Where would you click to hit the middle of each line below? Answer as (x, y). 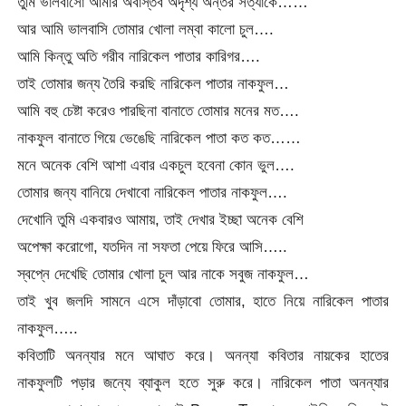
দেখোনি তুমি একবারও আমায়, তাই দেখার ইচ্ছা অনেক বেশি (161, 219)
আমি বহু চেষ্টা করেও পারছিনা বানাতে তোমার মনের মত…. (159, 110)
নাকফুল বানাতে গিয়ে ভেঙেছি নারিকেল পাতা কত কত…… (159, 137)
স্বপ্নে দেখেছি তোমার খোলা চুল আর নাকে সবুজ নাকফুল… (164, 273)
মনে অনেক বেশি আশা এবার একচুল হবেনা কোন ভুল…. (156, 164)
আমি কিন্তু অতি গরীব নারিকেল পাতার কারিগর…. (139, 56)
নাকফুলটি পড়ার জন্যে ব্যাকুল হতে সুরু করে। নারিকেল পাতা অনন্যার (203, 382)
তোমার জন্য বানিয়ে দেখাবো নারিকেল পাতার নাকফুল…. (153, 192)
